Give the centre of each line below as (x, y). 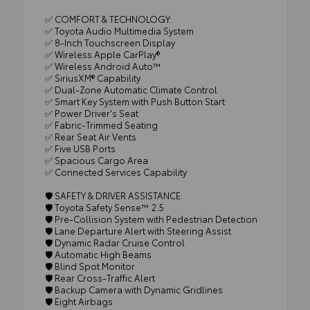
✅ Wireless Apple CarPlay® (102, 54)
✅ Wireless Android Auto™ (103, 65)
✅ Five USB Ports (80, 148)
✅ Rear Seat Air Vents (91, 136)
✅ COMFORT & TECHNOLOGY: (108, 18)
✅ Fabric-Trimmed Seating (101, 124)
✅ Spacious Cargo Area (97, 159)
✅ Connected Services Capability (116, 171)
